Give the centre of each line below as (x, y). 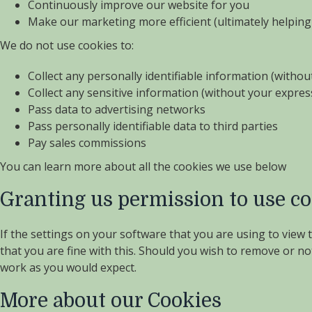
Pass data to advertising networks (117, 109)
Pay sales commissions (87, 143)
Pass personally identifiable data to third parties (153, 126)
